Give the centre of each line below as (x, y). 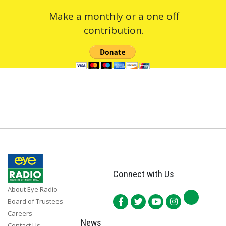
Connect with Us (144, 174)
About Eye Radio (33, 189)
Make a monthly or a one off (114, 16)
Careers (20, 213)
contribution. (114, 30)
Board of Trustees (35, 201)
